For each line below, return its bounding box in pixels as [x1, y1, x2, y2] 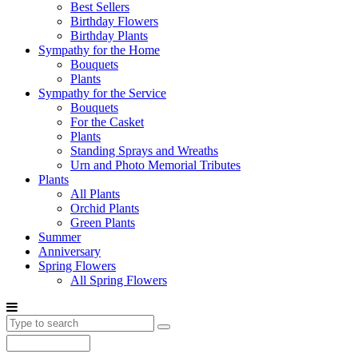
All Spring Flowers [70, 273, 167, 287]
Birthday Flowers [70, 14, 158, 28]
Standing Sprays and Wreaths [70, 144, 218, 157]
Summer [38, 230, 81, 244]
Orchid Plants [70, 201, 139, 215]
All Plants [70, 187, 120, 201]
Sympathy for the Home [38, 43, 160, 57]
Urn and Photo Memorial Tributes [70, 158, 241, 172]
